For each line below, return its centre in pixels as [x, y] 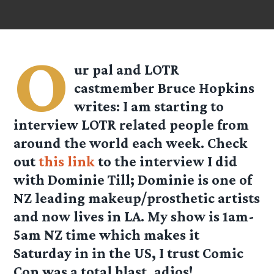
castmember [116, 88]
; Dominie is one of [191, 180]
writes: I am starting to [149, 106]
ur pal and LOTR [127, 70]
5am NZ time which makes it [107, 235]
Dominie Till [89, 180]
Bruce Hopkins [206, 88]
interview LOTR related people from [131, 125]
